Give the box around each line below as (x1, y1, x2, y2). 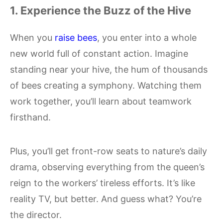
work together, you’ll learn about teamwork (10, 96, 192, 107)
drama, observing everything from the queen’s (10, 161, 205, 172)
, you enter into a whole (97, 32, 197, 43)
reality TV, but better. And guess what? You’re (10, 193, 202, 204)
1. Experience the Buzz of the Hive (10, 3, 191, 17)
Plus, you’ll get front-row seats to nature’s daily (10, 145, 207, 156)
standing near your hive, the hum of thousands (10, 64, 208, 75)
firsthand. (10, 111, 51, 122)
